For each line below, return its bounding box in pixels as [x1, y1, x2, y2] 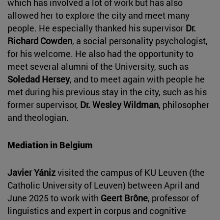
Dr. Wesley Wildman [80, 98, 159, 110]
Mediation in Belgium [7, 138, 93, 151]
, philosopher [159, 98, 209, 110]
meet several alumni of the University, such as [7, 60, 189, 72]
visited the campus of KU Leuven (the [55, 166, 205, 178]
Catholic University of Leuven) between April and [7, 179, 199, 191]
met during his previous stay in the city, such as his [7, 85, 207, 98]
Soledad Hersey [7, 73, 70, 85]
